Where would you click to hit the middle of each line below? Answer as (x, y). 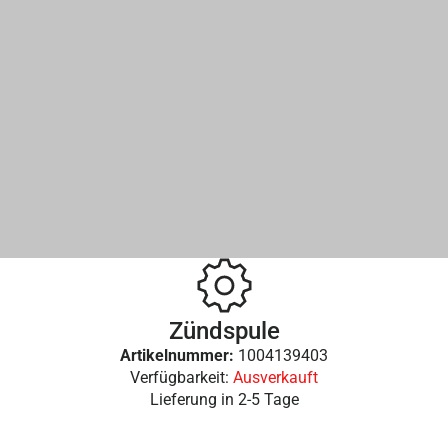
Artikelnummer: (179, 355)
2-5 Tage (268, 399)
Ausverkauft (275, 377)
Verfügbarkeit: (181, 377)
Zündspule (224, 330)
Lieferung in (193, 399)
